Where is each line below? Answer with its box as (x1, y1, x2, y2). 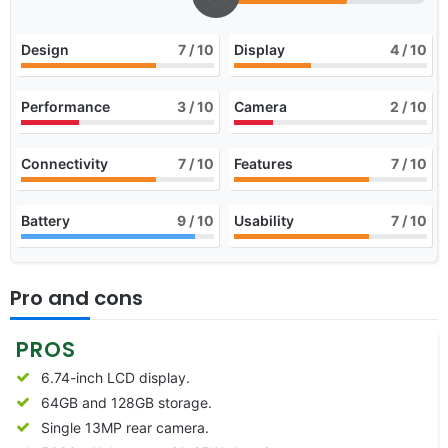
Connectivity (21, 154, 108, 172)
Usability (234, 211, 294, 229)
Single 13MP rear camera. (41, 418, 209, 436)
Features (234, 154, 293, 172)
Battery (21, 211, 70, 229)
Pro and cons (10, 283, 143, 312)
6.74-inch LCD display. (41, 368, 190, 386)
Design (21, 40, 69, 58)
